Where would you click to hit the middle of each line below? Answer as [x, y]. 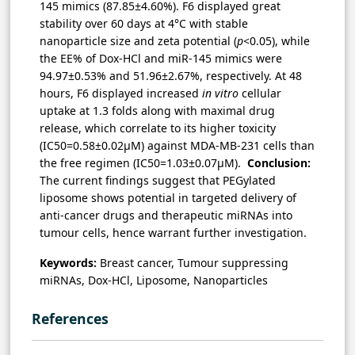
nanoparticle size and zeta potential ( [138, 40]
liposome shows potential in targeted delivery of [168, 197]
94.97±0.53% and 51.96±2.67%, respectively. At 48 [171, 75]
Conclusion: [279, 162]
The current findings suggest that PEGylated [158, 180]
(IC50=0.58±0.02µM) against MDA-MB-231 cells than [177, 145]
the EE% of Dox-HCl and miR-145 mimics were [161, 58]
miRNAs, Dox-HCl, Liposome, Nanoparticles [155, 280]
